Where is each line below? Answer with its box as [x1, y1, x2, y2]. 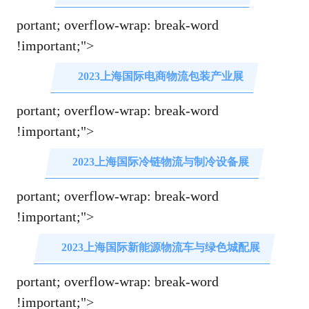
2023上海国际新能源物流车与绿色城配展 [61, 241, 261, 254]
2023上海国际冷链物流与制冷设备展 [72, 156, 250, 168]
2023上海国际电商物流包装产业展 [78, 70, 244, 83]
